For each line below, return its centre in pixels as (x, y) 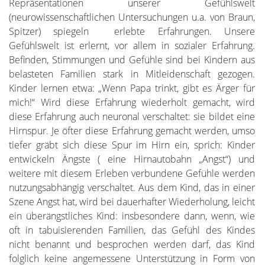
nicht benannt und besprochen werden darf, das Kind (132, 244)
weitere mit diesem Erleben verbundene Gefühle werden (132, 173)
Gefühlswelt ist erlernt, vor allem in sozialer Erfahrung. (132, 45)
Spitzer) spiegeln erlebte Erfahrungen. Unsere (132, 31)
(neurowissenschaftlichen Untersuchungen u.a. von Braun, (132, 17)
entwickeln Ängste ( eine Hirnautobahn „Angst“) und (132, 159)
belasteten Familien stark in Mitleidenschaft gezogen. (132, 74)
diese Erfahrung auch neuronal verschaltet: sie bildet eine (132, 116)
